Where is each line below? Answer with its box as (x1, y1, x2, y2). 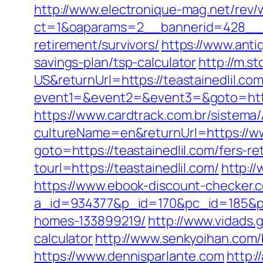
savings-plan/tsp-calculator (34, 53, 197, 71)
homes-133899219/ (34, 212, 146, 230)
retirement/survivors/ (34, 36, 159, 53)
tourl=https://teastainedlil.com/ (34, 159, 219, 177)
